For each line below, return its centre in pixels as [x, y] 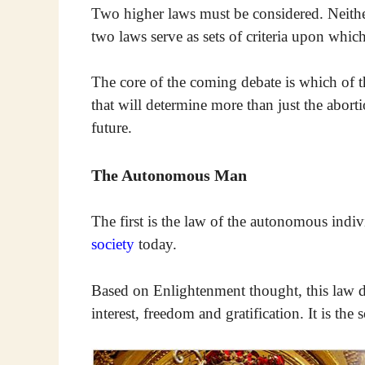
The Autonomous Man [169, 175]
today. [156, 244]
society [113, 244]
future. [112, 128]
